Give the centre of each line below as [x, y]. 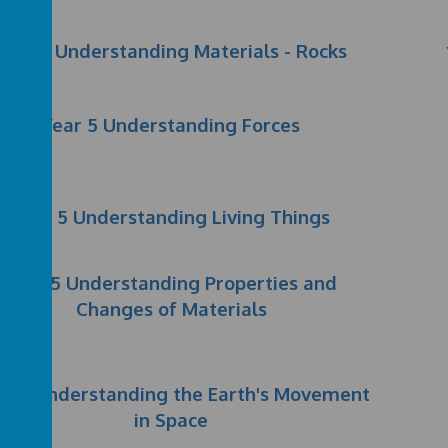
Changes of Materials [171, 308]
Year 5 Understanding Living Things [171, 216]
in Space [171, 419]
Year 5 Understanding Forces [171, 124]
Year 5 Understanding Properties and [171, 282]
